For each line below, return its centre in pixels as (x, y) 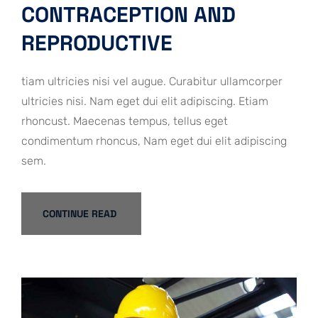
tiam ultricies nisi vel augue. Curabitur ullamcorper (152, 81)
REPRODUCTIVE (97, 43)
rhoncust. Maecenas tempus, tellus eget (125, 121)
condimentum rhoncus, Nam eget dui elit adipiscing (154, 141)
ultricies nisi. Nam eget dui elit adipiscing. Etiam (145, 101)
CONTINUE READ (79, 213)
